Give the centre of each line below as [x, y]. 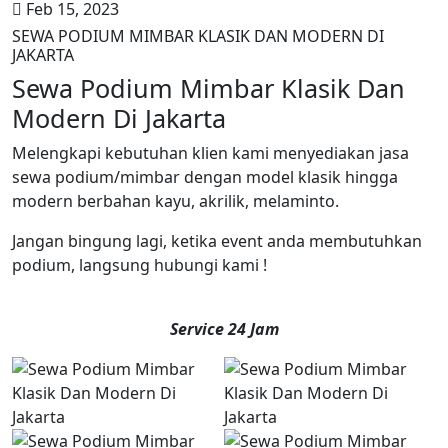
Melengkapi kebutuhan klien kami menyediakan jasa [210, 153]
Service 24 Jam [224, 329]
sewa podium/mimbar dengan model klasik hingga [205, 177]
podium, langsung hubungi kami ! [139, 265]
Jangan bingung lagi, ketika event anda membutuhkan [217, 241]
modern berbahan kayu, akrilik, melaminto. [175, 201]
